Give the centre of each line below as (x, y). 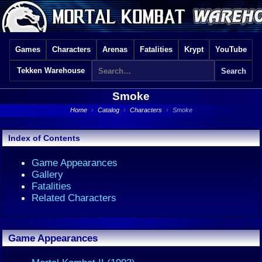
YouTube (231, 49)
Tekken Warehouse (51, 70)
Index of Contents (44, 138)
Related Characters (74, 198)
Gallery (47, 174)
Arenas (115, 49)
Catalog (108, 110)
